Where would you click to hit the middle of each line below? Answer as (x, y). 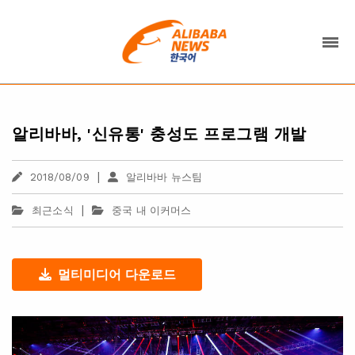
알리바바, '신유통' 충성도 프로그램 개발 (159, 134)
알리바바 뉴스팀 (164, 177)
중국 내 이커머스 (152, 210)
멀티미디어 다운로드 (116, 275)
